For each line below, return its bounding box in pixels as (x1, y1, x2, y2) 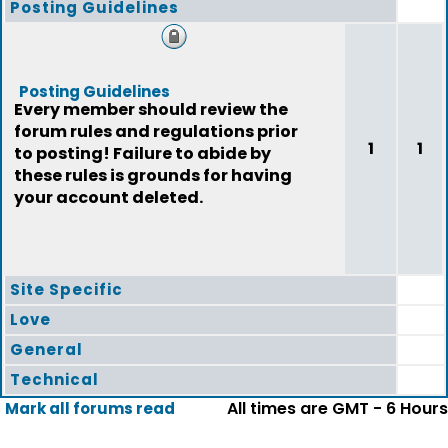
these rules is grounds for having (14, 164, 292, 187)
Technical (10, 369, 99, 390)
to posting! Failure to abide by (14, 142, 271, 165)
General (10, 339, 83, 360)
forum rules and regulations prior (14, 120, 298, 143)
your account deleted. (14, 186, 203, 209)
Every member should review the (14, 98, 288, 121)
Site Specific (10, 279, 123, 300)
